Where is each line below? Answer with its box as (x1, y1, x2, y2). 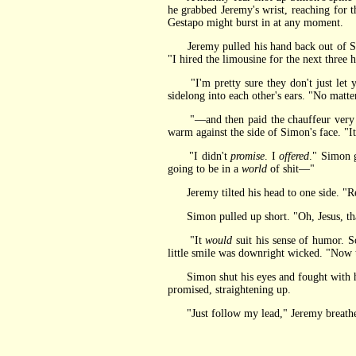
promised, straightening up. (167, 284, 291, 296)
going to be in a (167, 163, 242, 175)
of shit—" (266, 163, 315, 175)
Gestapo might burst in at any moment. (167, 17, 343, 29)
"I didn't (167, 150, 231, 162)
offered (279, 150, 310, 162)
